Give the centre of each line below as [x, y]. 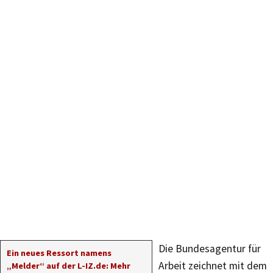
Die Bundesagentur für [210, 249]
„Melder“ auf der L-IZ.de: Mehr [69, 266]
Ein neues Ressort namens [59, 253]
